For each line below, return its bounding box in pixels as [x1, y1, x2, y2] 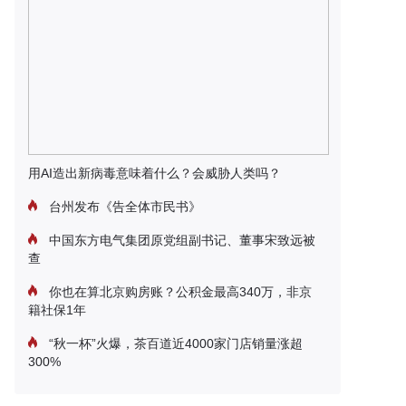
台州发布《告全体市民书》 [45, 199, 201, 214]
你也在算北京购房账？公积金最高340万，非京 [45, 285, 312, 299]
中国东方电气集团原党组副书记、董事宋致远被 [45, 233, 315, 247]
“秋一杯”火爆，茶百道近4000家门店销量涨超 [45, 336, 303, 351]
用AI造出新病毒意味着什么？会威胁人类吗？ [28, 166, 281, 180]
